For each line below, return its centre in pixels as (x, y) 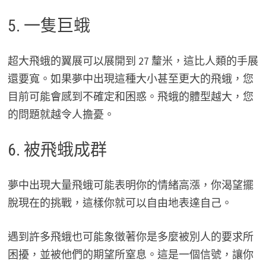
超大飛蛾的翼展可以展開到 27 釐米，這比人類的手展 (133, 61)
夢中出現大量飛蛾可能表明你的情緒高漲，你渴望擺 (130, 185)
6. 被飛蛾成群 (57, 150)
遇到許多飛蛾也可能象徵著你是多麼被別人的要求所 (130, 237)
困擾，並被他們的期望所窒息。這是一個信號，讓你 (130, 255)
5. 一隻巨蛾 (49, 26)
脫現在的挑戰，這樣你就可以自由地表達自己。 (120, 203)
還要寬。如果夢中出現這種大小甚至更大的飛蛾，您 (130, 79)
